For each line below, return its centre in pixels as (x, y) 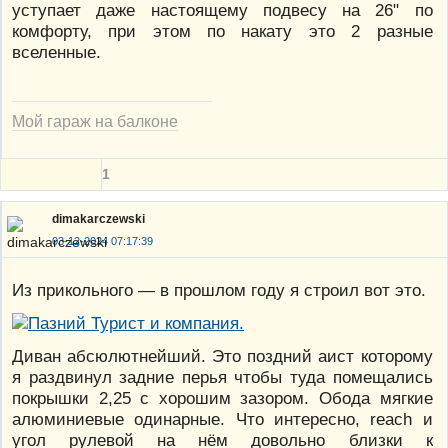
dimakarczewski (98, 219)
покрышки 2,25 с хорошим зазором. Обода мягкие (222, 397)
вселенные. (56, 51)
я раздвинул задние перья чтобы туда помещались (222, 376)
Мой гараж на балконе (95, 120)
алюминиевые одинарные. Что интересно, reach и (222, 418)
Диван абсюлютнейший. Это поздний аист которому (222, 355)
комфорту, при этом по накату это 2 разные (222, 30)
